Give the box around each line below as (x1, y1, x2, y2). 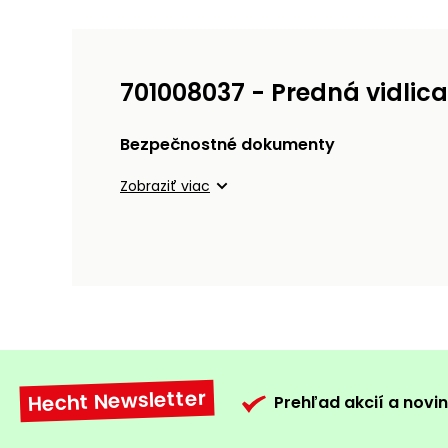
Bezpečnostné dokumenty (120, 133, 335, 157)
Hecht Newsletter (27, 384, 207, 419)
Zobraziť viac (120, 176, 210, 197)
